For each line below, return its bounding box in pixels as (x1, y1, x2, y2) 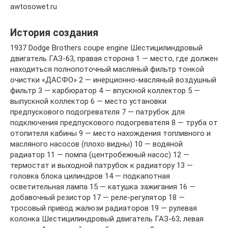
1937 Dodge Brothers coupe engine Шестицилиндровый (10, 43, 203, 53)
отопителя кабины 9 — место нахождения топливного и (10, 129, 211, 138)
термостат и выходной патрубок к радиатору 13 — (10, 161, 193, 170)
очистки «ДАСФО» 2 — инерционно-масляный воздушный (10, 75, 216, 85)
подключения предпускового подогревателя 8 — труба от (10, 118, 218, 128)
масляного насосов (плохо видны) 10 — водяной (10, 139, 183, 149)
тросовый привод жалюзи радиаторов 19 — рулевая (10, 204, 197, 213)
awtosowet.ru (10, 2, 57, 12)
